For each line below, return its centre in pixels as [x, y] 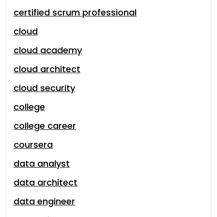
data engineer [44, 201]
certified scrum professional [75, 12]
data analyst [42, 163]
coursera [33, 145]
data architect [46, 182]
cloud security [44, 88]
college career [45, 126]
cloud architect [47, 69]
